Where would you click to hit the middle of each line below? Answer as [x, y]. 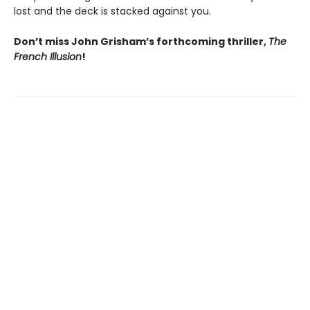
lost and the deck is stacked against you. [112, 11]
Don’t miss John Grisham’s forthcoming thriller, [141, 42]
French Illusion [48, 57]
